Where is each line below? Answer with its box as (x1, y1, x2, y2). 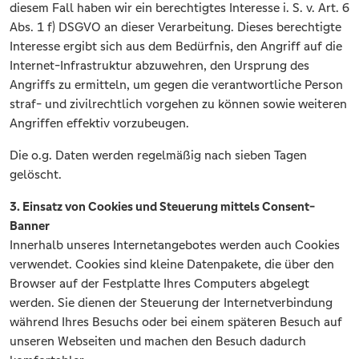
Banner (10, 218, 50, 234)
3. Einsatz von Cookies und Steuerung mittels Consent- (10, 199, 315, 215)
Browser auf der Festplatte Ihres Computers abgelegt (10, 276, 309, 292)
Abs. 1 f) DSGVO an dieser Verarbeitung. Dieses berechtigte (10, 19, 341, 35)
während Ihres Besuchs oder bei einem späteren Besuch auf (10, 314, 342, 330)
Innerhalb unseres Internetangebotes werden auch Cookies (10, 237, 340, 253)
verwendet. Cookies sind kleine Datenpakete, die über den (10, 256, 334, 272)
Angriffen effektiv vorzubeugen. (10, 115, 189, 131)
